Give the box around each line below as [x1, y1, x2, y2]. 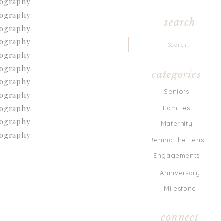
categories [152, 69, 201, 80]
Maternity [160, 119, 193, 127]
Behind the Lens [149, 136, 204, 144]
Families [163, 104, 190, 111]
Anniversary [160, 169, 200, 177]
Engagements [153, 151, 200, 159]
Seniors [164, 87, 189, 95]
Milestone [164, 184, 196, 192]
